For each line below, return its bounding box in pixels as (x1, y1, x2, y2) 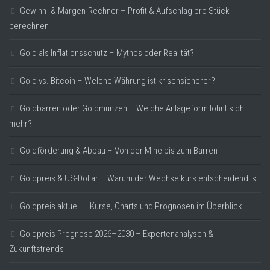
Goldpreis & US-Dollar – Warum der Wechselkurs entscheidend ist (20, 172, 259, 184)
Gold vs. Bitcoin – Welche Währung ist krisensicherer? (20, 75, 215, 86)
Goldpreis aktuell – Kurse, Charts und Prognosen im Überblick (20, 200, 242, 212)
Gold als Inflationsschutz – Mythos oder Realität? (20, 47, 194, 58)
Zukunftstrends (9, 243, 64, 254)
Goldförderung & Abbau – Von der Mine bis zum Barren (20, 145, 218, 156)
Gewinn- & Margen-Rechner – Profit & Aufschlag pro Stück (20, 5, 230, 16)
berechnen (9, 20, 49, 31)
